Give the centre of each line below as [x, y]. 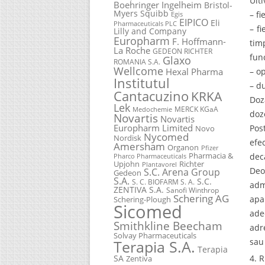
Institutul [142, 83]
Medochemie [152, 109]
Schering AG [201, 198]
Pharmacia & [211, 155]
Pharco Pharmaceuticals [150, 156]
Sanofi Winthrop [193, 190]
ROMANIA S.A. [137, 61]
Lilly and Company [150, 31]
